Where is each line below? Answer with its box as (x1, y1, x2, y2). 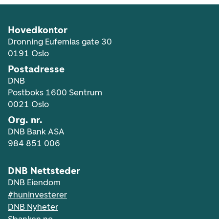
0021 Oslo (8, 99, 49, 109)
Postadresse (8, 63, 65, 75)
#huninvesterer (8, 189, 67, 200)
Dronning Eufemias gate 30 (8, 36, 112, 47)
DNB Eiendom (8, 177, 61, 188)
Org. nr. (8, 114, 43, 126)
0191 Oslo (8, 48, 49, 59)
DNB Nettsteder (8, 165, 80, 176)
